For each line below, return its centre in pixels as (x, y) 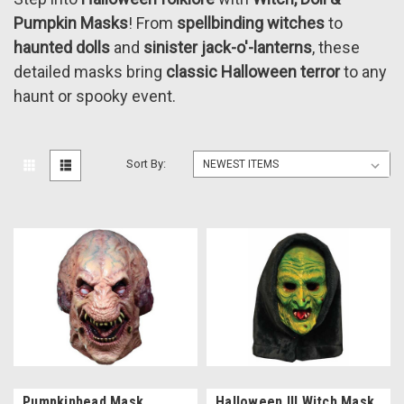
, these (336, 48)
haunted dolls (62, 48)
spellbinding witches (251, 23)
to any (363, 72)
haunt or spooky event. (95, 96)
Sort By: (147, 164)
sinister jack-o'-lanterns (228, 48)
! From (152, 23)
